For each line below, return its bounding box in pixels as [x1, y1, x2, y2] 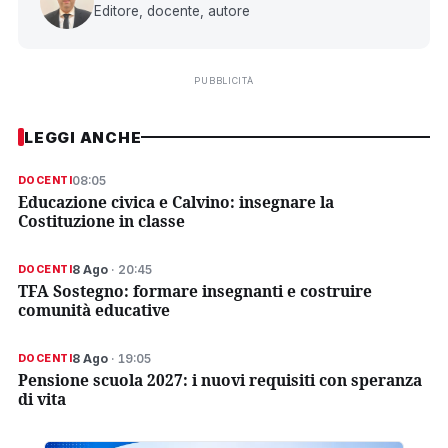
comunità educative [18, 298, 170, 321]
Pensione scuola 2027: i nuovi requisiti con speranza [18, 368, 422, 391]
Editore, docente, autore [94, 2, 250, 19]
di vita [18, 387, 66, 410]
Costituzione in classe [18, 209, 185, 232]
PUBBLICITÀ [194, 74, 254, 86]
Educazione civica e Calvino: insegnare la [18, 190, 334, 213]
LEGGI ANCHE [24, 127, 142, 147]
